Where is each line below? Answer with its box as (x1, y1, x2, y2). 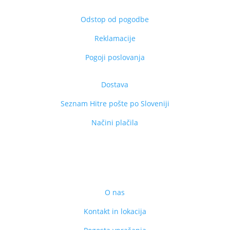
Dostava (101, 79, 129, 89)
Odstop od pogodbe (81, 14, 149, 24)
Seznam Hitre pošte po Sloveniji (60, 98, 169, 108)
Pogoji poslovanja (85, 52, 145, 62)
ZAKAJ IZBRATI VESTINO (74, 160, 155, 170)
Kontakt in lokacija (83, 206, 146, 216)
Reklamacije (94, 33, 136, 43)
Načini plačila (91, 117, 139, 127)
